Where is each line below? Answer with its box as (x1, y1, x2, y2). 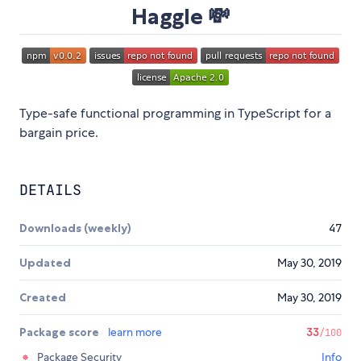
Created (19, 290, 66, 305)
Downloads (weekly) (19, 221, 131, 236)
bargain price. (19, 124, 98, 142)
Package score (19, 325, 102, 340)
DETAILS (19, 180, 81, 200)
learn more (108, 325, 162, 340)
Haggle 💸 (131, 3, 230, 31)
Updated (19, 255, 71, 271)
